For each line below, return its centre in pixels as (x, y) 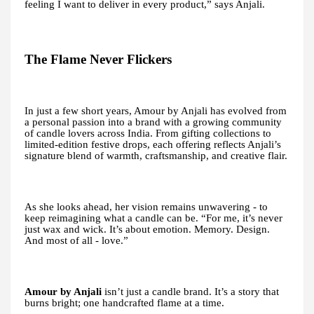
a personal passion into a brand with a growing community (153, 122)
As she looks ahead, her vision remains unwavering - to (146, 206)
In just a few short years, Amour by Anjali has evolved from (156, 110)
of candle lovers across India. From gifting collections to (148, 133)
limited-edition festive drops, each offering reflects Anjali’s (153, 144)
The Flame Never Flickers (98, 59)
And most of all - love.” (76, 240)
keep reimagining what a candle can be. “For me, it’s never (153, 218)
